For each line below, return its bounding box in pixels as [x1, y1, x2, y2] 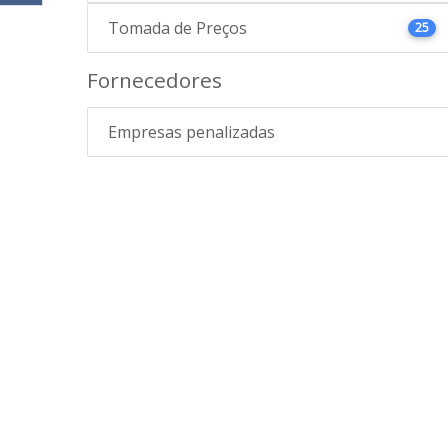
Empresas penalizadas [108, 121, 275, 144]
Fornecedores [87, 66, 222, 95]
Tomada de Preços [108, 17, 247, 40]
